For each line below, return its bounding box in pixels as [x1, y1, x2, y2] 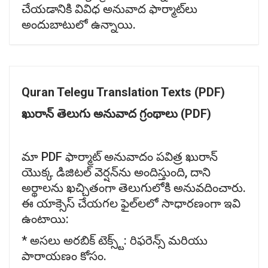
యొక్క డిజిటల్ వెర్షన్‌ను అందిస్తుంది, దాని [22, 165, 211, 179]
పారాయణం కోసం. [22, 249, 106, 263]
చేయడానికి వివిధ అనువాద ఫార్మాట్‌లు [22, 2, 197, 16]
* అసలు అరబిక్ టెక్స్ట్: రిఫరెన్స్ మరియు [22, 233, 208, 248]
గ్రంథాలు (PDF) [139, 106, 211, 121]
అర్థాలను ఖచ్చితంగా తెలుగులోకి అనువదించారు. [22, 181, 246, 195]
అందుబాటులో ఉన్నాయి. [22, 17, 136, 32]
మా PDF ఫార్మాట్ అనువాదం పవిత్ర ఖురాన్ [22, 150, 218, 164]
